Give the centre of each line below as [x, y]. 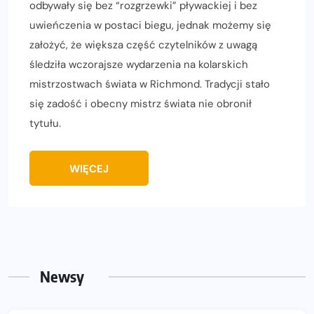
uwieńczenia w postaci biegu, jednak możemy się [150, 26]
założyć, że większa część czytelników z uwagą [143, 45]
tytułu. [45, 124]
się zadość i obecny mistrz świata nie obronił [141, 104]
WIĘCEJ [89, 169]
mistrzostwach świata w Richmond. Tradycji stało [150, 84]
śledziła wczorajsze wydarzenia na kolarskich [139, 65]
